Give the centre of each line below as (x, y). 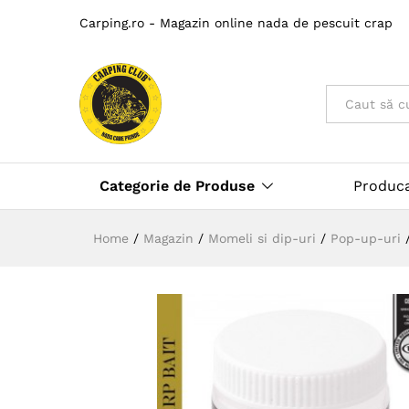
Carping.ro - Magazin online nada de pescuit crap (236, 22)
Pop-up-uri (366, 239)
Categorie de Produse (177, 186)
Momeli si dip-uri (262, 239)
